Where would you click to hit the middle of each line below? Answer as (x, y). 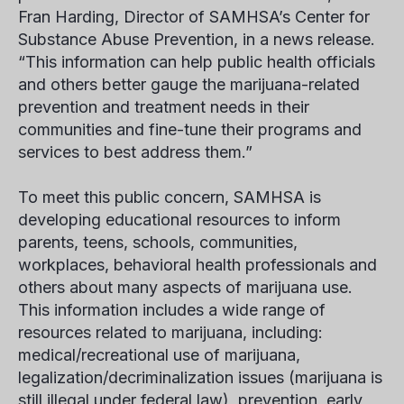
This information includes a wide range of (172, 310)
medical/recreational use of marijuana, (159, 355)
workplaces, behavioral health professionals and (197, 265)
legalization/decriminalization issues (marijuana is (200, 377)
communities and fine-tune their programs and (190, 129)
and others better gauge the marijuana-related (189, 84)
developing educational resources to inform (179, 220)
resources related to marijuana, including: (170, 332)
